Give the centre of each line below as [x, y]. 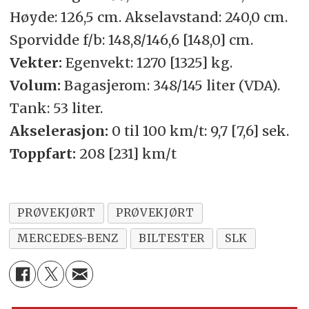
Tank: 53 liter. [56, 108]
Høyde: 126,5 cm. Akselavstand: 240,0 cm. [148, 17]
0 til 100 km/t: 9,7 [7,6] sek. [198, 130]
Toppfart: [44, 153]
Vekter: [36, 62]
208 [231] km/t [128, 153]
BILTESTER [172, 238]
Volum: [35, 85]
